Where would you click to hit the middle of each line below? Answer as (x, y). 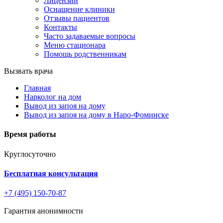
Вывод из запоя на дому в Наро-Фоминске (96, 115)
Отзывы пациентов (77, 18)
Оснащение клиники (79, 9)
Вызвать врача (28, 71)
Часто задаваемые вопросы (90, 36)
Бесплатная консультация (51, 173)
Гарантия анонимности (44, 211)
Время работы (30, 134)
